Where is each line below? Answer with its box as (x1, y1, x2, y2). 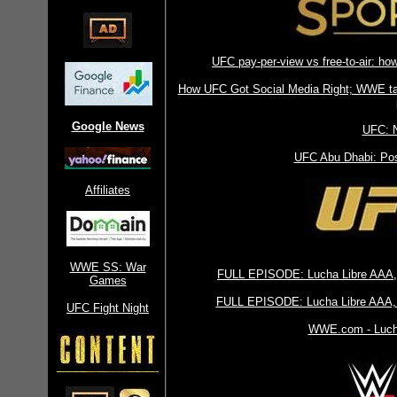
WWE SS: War (69, 261, 146, 274)
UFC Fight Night (66, 301, 149, 315)
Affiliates (85, 183, 130, 197)
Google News (71, 120, 144, 133)
